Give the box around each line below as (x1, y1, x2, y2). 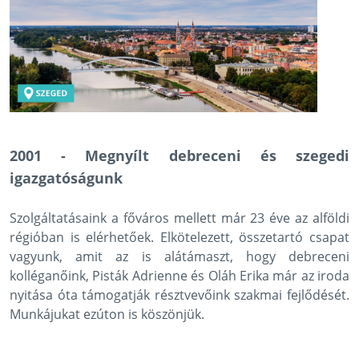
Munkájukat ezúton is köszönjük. (10, 305, 204, 324)
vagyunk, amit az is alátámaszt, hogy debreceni (10, 248, 349, 266)
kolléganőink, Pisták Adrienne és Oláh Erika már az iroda (10, 267, 349, 285)
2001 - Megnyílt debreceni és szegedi (10, 146, 349, 166)
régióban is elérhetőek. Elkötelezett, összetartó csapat (10, 228, 349, 247)
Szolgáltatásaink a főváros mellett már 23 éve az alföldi (10, 209, 349, 228)
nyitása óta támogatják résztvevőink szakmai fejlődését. (10, 286, 349, 305)
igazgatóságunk (10, 168, 123, 188)
